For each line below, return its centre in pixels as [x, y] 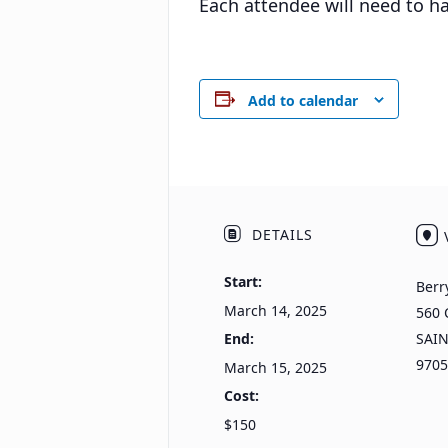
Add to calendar [302, 100]
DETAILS [279, 235]
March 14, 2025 [275, 311]
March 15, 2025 [275, 368]
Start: [242, 282]
